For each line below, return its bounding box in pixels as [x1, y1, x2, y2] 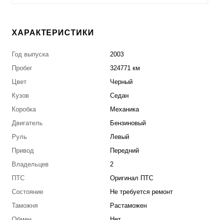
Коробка [12, 106, 36, 113]
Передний [110, 147, 139, 155]
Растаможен [110, 202, 147, 210]
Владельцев [12, 161, 49, 168]
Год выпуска [12, 51, 49, 58]
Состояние [12, 188, 43, 196]
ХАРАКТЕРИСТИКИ [12, 28, 94, 37]
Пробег [12, 64, 32, 72]
